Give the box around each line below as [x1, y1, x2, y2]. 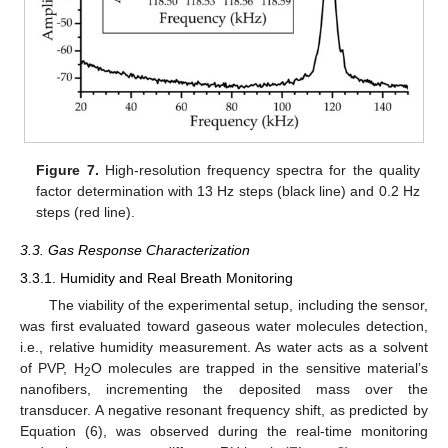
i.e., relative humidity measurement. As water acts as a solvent [20, 339, 428, 356]
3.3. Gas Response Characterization [20, 242, 250, 259]
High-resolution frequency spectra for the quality [98, 161, 420, 178]
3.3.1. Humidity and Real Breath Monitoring [20, 270, 293, 287]
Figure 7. [36, 161, 99, 178]
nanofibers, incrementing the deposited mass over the [20, 381, 428, 398]
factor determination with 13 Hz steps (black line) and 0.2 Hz [36, 182, 420, 199]
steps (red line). [36, 203, 136, 220]
